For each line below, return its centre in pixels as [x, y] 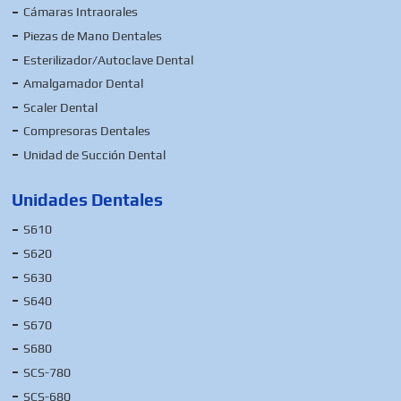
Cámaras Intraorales [81, 12]
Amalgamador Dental [84, 84]
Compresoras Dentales [87, 131]
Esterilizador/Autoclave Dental [109, 60]
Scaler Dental [61, 107]
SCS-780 [47, 373]
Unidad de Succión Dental [95, 154]
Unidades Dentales [88, 199]
